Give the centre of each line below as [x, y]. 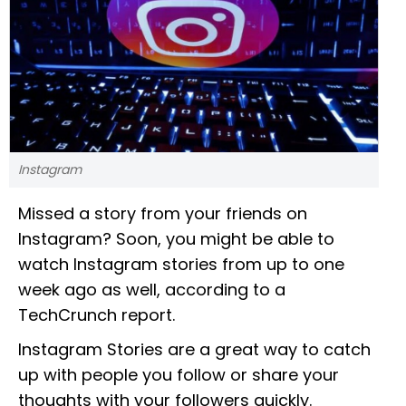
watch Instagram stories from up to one [181, 265]
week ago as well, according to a [152, 290]
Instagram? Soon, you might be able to [176, 239]
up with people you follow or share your [179, 375]
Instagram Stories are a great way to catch [194, 350]
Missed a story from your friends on [163, 214]
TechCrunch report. [99, 315]
